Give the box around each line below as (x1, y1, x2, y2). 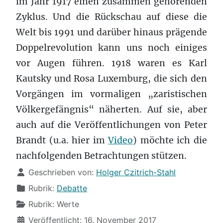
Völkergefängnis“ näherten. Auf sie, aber (16, 104, 207, 115)
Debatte (57, 183, 87, 194)
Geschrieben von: (26, 167, 96, 178)
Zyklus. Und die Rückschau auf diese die (16, 11, 207, 23)
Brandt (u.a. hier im (16, 135, 109, 146)
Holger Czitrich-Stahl (96, 167, 176, 178)
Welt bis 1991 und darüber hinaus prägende (16, 27, 207, 38)
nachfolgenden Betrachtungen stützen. (16, 150, 187, 162)
